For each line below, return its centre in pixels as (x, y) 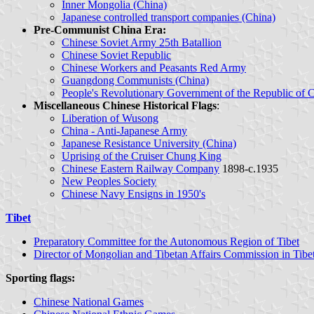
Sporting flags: (40, 278)
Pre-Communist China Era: (100, 29)
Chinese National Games (89, 301)
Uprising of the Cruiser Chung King (142, 156)
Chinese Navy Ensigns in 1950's (134, 193)
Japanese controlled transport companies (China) (169, 17)
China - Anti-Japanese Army (124, 130)
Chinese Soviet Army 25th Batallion (142, 42)
